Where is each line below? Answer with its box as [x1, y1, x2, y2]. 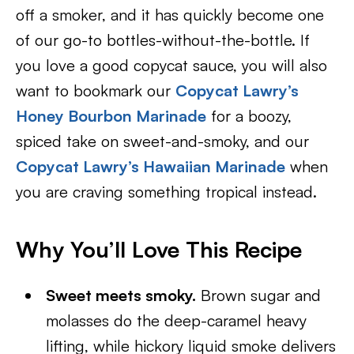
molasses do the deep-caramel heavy [46, 311, 307, 330]
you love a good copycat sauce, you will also [16, 55, 327, 75]
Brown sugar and [196, 285, 322, 305]
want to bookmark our [16, 81, 175, 100]
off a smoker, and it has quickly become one [16, 5, 324, 24]
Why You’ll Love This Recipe [16, 235, 302, 263]
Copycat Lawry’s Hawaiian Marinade [16, 156, 285, 176]
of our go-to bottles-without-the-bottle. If [16, 30, 310, 50]
